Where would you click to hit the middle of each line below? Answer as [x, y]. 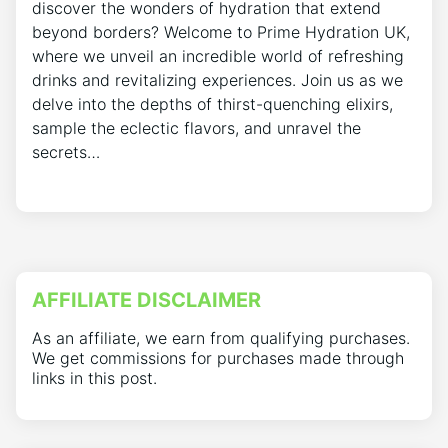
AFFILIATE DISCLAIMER [146, 300]
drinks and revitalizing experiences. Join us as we [217, 79]
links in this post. [94, 378]
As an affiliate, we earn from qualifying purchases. [221, 338]
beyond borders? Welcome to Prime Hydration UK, [221, 31]
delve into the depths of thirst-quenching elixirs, [212, 103]
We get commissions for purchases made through [218, 358]
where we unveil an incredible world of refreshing [218, 55]
